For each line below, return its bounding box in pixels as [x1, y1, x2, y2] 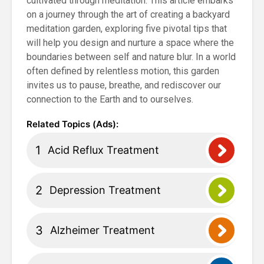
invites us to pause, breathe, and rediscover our [27, 80, 221, 91]
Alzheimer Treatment [50, 224, 155, 236]
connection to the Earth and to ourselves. [27, 94, 193, 105]
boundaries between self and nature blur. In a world [27, 51, 236, 62]
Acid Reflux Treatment [48, 144, 159, 156]
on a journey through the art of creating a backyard [27, 9, 230, 20]
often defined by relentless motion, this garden [27, 65, 219, 77]
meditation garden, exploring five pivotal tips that [27, 23, 227, 34]
